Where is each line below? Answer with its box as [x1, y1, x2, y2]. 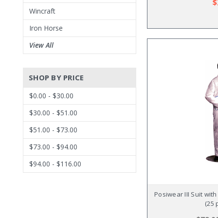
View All [29, 40, 54, 50]
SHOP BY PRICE [29, 73, 84, 82]
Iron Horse [29, 23, 63, 33]
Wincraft [29, 6, 55, 16]
